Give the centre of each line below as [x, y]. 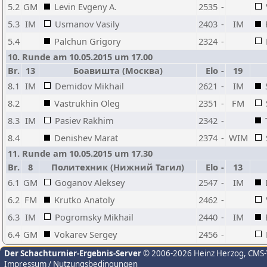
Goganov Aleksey [90, 182]
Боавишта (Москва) [118, 70]
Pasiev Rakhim [84, 120]
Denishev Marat [86, 138]
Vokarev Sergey [86, 234]
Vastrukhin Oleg [87, 103]
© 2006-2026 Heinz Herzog [193, 253]
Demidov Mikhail [89, 86]
